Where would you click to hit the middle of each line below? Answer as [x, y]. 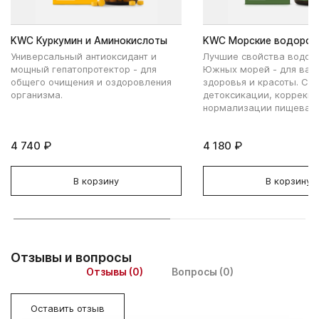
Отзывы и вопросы [71, 257]
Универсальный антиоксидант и [84, 56]
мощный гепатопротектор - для [84, 69]
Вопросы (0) [202, 272]
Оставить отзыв [68, 308]
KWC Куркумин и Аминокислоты [89, 40]
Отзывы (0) [114, 272]
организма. [38, 94]
